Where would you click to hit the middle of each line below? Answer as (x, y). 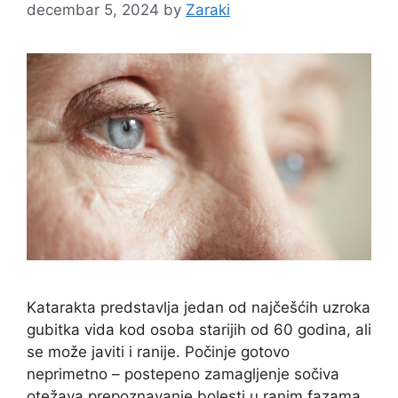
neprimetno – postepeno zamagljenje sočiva (183, 374)
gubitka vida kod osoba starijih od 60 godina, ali (199, 329)
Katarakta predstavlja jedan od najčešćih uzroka (199, 307)
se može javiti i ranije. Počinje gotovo (158, 351)
